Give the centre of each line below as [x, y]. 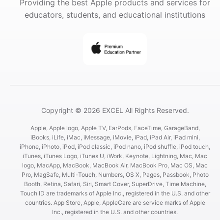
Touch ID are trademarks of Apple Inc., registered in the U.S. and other [115, 193]
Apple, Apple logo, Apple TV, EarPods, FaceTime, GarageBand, [115, 128]
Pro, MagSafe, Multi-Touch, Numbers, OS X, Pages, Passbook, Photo [115, 175]
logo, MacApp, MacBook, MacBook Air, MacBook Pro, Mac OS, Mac [115, 165]
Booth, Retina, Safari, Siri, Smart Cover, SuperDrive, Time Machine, [115, 184]
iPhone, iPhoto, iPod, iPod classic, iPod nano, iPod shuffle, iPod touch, [115, 147]
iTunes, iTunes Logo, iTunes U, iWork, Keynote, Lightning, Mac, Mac [115, 156]
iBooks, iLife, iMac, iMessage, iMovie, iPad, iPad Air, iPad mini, [115, 137]
